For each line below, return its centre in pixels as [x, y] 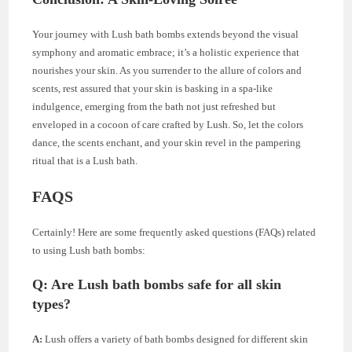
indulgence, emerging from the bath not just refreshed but [154, 107]
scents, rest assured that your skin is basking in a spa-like [153, 89]
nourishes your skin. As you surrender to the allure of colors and [167, 71]
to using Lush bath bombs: [89, 251]
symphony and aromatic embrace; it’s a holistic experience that [166, 53]
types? [52, 304]
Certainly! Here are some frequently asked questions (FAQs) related [174, 233]
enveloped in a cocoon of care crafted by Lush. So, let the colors [168, 125]
